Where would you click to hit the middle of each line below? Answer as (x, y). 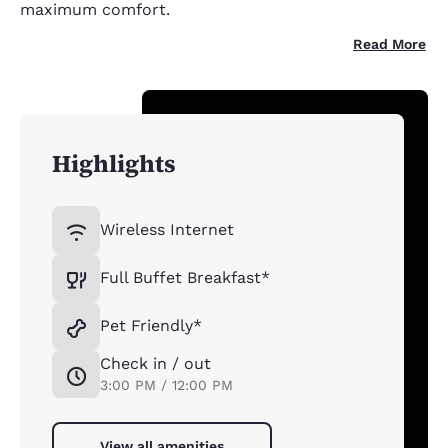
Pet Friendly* (151, 326)
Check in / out (155, 364)
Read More (389, 44)
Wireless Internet (167, 230)
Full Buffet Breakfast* (185, 278)
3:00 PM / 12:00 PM (166, 385)
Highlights (114, 164)
